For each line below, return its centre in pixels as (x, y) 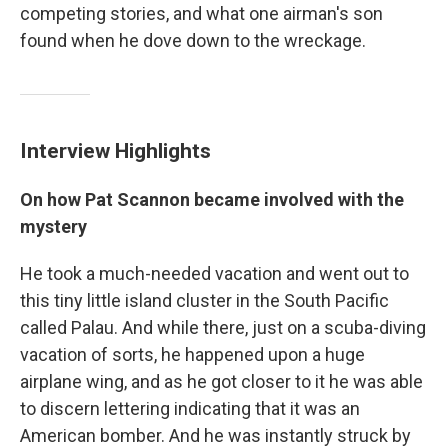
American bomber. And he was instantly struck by (215, 435)
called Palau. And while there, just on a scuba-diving (223, 327)
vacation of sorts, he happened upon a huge (192, 354)
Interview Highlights (115, 150)
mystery (53, 226)
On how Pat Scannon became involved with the (212, 199)
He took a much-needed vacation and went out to (214, 273)
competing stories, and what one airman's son (201, 13)
